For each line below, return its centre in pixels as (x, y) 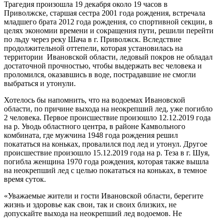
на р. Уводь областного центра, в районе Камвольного (95, 126)
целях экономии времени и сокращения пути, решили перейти (109, 30)
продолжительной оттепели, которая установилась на (93, 48)
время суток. (25, 179)
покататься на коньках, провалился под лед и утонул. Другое (106, 144)
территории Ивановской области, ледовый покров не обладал (108, 57)
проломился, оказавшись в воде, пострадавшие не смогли (100, 74)
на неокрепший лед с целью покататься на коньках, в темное (105, 170)
